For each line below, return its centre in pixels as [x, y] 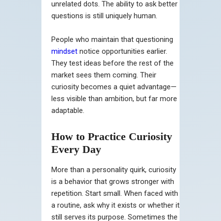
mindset [64, 51]
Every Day [76, 149]
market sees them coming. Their [104, 75]
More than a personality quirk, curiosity [114, 169]
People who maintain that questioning [112, 39]
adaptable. [68, 110]
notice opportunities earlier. [122, 51]
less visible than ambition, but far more [114, 98]
